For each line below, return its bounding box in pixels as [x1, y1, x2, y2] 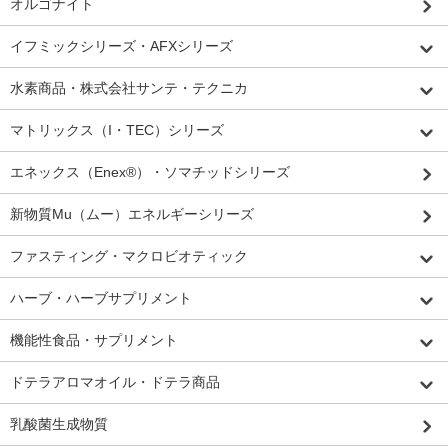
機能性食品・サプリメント [10, 331, 178, 348]
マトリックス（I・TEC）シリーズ [10, 121, 224, 138]
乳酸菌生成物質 [10, 415, 108, 432]
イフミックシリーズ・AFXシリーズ [10, 37, 233, 54]
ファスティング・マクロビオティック [10, 247, 248, 264]
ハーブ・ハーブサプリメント [10, 289, 192, 306]
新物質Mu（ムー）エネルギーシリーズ [10, 205, 254, 222]
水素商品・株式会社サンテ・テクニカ [10, 79, 248, 96]
